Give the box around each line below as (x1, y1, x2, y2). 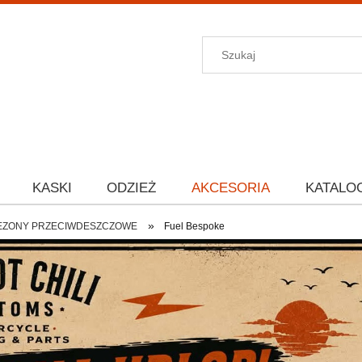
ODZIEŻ (107, 180, 157, 196)
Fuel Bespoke (163, 221, 225, 232)
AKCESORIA (192, 180, 271, 196)
